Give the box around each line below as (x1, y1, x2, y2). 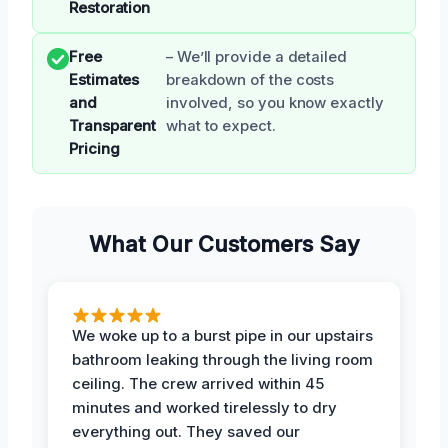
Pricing (69, 139, 120, 158)
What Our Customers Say (88, 230, 360, 257)
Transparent (69, 116, 157, 135)
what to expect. (165, 116, 276, 135)
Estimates (69, 70, 140, 89)
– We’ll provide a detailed (165, 47, 347, 66)
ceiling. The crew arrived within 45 (72, 373, 324, 393)
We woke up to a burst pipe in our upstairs (72, 325, 373, 345)
